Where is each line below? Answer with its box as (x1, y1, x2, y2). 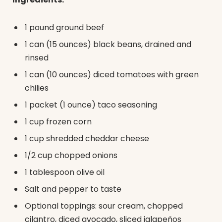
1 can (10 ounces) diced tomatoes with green (25, 68, 199, 80)
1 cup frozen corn (25, 115, 92, 127)
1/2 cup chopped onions (25, 149, 117, 161)
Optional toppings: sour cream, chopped (25, 200, 183, 212)
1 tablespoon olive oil (25, 166, 105, 178)
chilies (25, 82, 49, 94)
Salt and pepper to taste (25, 183, 121, 195)
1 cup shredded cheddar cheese (25, 132, 149, 144)
